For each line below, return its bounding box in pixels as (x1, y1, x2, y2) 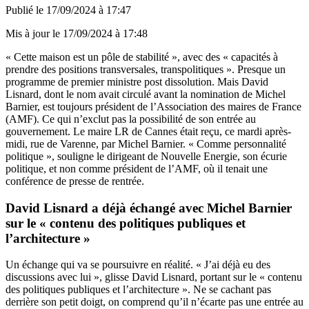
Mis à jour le (6, 27, 63, 39)
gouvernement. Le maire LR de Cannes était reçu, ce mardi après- (6, 125, 291, 137)
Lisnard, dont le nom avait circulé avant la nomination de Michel (6, 88, 286, 100)
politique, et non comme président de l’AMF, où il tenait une (6, 162, 268, 175)
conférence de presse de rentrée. (6, 175, 144, 187)
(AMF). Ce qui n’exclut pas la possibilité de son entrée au (6, 112, 256, 125)
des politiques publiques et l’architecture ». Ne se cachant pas (6, 283, 271, 296)
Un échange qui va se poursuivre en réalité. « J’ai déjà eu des (6, 259, 270, 271)
